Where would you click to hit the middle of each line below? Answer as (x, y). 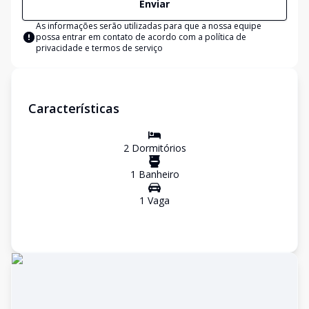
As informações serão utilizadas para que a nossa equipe (149, 26)
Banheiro (157, 174)
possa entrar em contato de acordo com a (120, 37)
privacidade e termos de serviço (99, 48)
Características (74, 108)
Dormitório (155, 148)
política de (226, 37)
